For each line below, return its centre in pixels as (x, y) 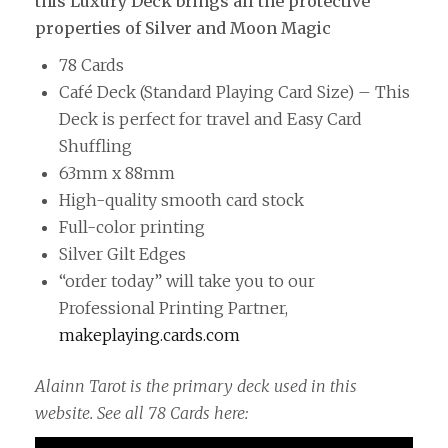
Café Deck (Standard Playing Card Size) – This (234, 92)
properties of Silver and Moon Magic (183, 28)
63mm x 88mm (117, 173)
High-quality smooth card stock (181, 200)
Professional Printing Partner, (173, 308)
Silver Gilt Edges (122, 254)
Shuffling (95, 146)
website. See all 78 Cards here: (141, 413)
